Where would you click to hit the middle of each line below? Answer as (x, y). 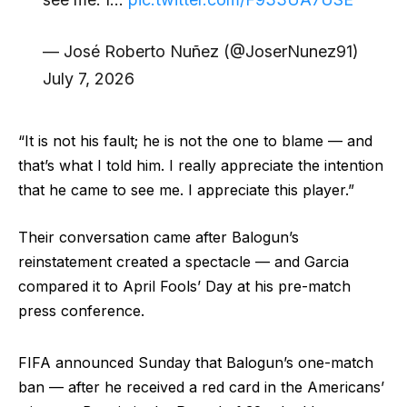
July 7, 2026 (88, 79)
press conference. (81, 310)
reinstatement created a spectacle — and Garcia (184, 261)
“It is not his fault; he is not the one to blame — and (195, 141)
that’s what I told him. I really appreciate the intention (201, 166)
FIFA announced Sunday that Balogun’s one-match (196, 362)
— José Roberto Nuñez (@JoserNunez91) (200, 52)
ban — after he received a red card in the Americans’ (201, 387)
